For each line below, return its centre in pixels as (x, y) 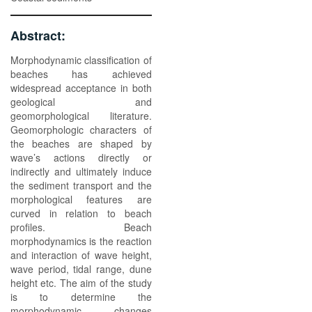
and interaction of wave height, (81, 255)
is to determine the (81, 297)
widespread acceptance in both (81, 88)
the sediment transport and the (81, 185)
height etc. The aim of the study (81, 283)
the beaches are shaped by (81, 143)
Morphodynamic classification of (81, 60)
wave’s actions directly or (81, 157)
